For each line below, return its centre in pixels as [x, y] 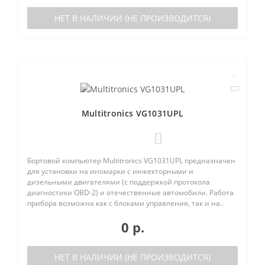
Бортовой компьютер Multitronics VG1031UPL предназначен [131, 161]
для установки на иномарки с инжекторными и [110, 172]
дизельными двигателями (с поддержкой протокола [119, 182]
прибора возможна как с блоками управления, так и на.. [125, 203]
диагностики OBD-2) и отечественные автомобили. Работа [130, 193]
